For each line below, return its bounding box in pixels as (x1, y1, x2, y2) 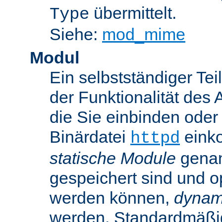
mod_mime (102, 24, 185, 44)
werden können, (50, 188, 174, 207)
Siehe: (50, 24, 102, 44)
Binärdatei (50, 127, 130, 146)
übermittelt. (89, 3, 176, 22)
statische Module (50, 148, 176, 167)
